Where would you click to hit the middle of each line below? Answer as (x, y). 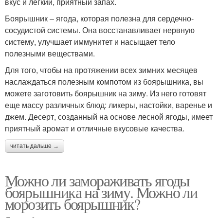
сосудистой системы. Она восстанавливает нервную (100, 30)
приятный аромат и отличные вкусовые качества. (95, 128)
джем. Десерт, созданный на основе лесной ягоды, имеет (109, 116)
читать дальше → (35, 146)
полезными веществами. (50, 53)
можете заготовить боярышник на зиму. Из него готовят (106, 93)
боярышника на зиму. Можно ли (101, 192)
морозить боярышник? (73, 203)
